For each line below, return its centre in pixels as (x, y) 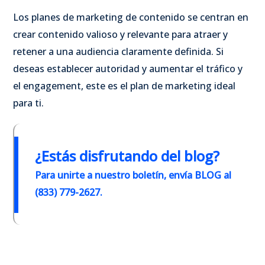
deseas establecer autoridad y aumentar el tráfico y (128, 69)
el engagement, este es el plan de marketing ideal (124, 86)
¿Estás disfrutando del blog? (127, 156)
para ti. (28, 103)
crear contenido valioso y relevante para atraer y (120, 35)
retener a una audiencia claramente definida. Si (118, 52)
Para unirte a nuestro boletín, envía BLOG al (133, 175)
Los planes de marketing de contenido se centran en (131, 17)
